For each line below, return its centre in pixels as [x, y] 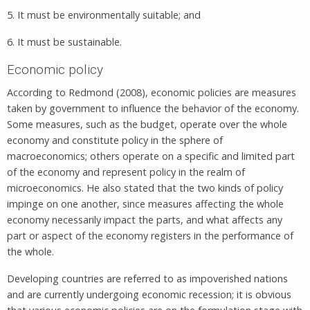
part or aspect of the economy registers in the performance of [150, 235]
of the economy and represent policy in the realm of [126, 172]
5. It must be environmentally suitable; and [104, 15]
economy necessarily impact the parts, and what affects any [145, 219]
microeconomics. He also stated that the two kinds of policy [145, 188]
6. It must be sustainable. [64, 42]
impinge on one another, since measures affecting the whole [145, 203]
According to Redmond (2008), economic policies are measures [152, 92]
